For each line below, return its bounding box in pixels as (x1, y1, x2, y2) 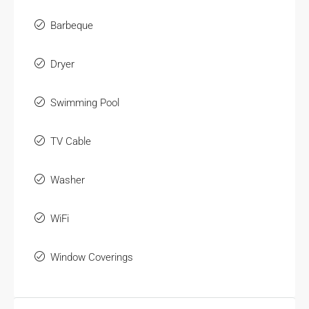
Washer (50, 174, 85, 186)
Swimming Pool (50, 97, 119, 109)
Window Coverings (50, 251, 133, 263)
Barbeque (50, 19, 93, 32)
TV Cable (50, 135, 91, 148)
